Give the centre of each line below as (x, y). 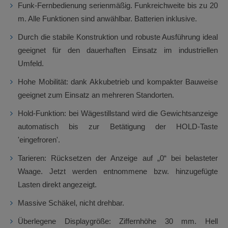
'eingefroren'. (39, 140)
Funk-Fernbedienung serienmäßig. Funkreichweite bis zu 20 (118, 5)
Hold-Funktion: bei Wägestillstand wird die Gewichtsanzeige (118, 113)
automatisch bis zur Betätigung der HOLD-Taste (118, 126)
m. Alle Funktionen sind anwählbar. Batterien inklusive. (107, 19)
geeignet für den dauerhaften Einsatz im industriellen (118, 50)
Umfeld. (31, 63)
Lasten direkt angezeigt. (57, 184)
